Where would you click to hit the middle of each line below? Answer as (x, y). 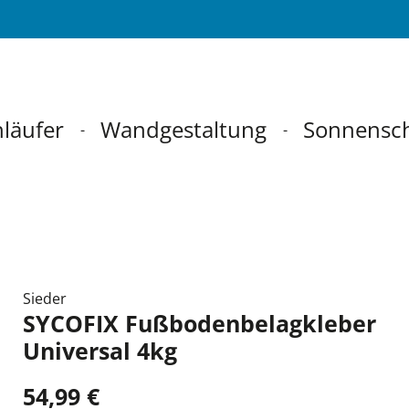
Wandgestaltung (184, 129)
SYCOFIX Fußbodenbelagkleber (200, 323)
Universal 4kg (100, 351)
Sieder (45, 299)
